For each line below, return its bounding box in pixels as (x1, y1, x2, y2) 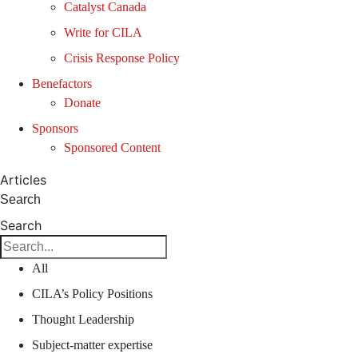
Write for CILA (64, 26, 142, 39)
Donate (64, 96, 101, 109)
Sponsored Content (64, 141, 161, 154)
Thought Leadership (32, 312, 134, 326)
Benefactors (32, 77, 92, 90)
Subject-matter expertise (32, 338, 153, 352)
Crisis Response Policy (64, 51, 180, 65)
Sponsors (32, 121, 78, 135)
